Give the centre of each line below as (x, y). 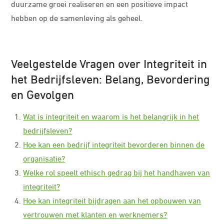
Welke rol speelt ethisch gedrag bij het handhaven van (117, 172)
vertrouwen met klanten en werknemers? (95, 214)
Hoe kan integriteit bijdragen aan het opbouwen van (112, 200)
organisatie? (44, 158)
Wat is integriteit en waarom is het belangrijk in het (111, 116)
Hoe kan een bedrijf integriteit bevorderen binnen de (114, 144)
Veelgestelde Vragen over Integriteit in (109, 62)
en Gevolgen (43, 93)
